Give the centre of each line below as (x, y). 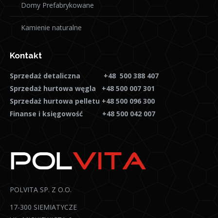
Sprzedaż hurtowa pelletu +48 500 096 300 (83, 101)
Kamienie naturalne (51, 27)
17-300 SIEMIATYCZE (43, 207)
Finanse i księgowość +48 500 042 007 (82, 114)
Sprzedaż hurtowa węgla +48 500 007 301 (82, 88)
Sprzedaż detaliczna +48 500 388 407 (84, 76)
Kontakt (26, 55)
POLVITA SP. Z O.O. (41, 190)
